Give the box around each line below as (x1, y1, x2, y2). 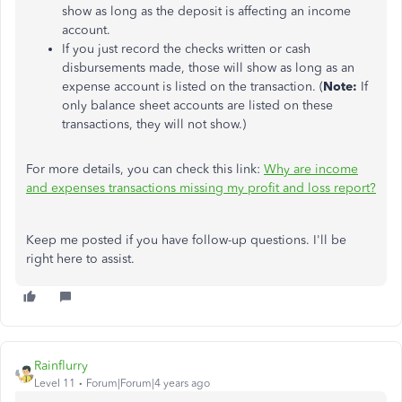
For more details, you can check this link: (26, 162, 264, 177)
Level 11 (34, 377, 75, 389)
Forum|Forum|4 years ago (86, 377, 210, 389)
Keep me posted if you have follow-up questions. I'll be (26, 232, 346, 248)
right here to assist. (26, 251, 135, 267)
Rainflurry (34, 358, 88, 373)
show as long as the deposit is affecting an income (62, 4, 351, 19)
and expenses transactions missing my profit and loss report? (26, 180, 376, 196)
